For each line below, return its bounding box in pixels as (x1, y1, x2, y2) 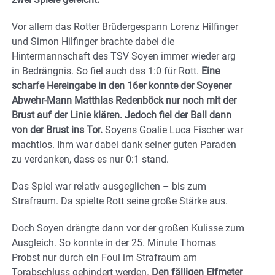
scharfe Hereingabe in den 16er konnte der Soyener (12, 79, 231, 91)
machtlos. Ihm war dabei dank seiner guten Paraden (12, 138, 236, 150)
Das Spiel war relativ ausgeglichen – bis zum (12, 180, 206, 192)
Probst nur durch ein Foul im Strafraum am (12, 251, 197, 263)
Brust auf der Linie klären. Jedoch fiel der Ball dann (12, 109, 231, 121)
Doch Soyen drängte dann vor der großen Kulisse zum (12, 222, 244, 234)
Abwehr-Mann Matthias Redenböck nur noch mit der (12, 94, 236, 106)
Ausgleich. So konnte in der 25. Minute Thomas (12, 236, 216, 249)
